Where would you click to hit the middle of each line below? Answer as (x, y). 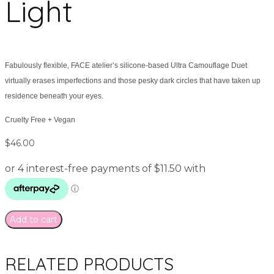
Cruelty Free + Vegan (40, 120)
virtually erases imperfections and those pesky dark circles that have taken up (133, 80)
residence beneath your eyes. (55, 96)
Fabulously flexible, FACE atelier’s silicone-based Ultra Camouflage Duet (126, 65)
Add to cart (34, 219)
